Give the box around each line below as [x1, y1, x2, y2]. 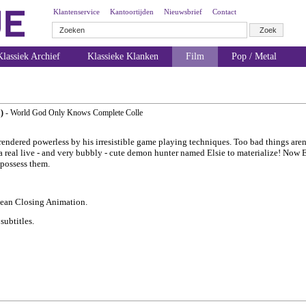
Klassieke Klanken [87, 51, 158, 61]
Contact [212, 8, 236, 16]
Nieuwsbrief [164, 8, 202, 16]
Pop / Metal [232, 51, 277, 61]
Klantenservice [53, 8, 100, 16]
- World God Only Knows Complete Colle [3, 108, 143, 117]
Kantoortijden [110, 8, 154, 16]
